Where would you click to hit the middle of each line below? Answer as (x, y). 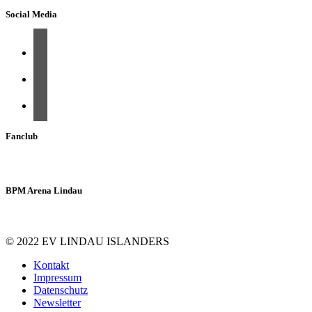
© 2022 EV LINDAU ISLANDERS (87, 242)
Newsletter (57, 303)
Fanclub (22, 136)
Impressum (57, 278)
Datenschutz (61, 290)
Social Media (31, 15)
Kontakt (51, 265)
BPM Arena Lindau (44, 190)
